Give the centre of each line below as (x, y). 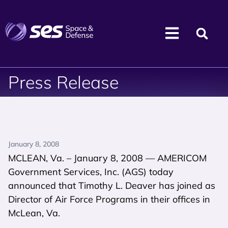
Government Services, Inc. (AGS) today (91, 172)
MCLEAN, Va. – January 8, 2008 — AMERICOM (107, 158)
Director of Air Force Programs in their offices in (109, 199)
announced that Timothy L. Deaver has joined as (112, 186)
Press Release (63, 82)
